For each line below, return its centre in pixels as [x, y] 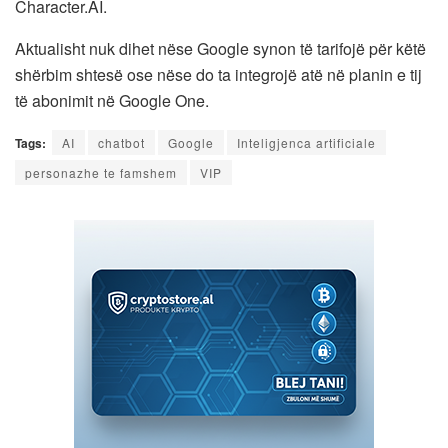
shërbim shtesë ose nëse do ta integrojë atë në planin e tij [218, 74]
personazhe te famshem [101, 172]
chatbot [121, 142]
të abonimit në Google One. [112, 100]
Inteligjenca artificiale [306, 142]
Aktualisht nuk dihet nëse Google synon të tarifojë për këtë [220, 48]
